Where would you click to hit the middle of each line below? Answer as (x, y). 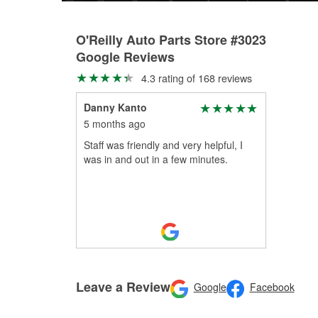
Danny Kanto (115, 107)
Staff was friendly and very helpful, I (163, 145)
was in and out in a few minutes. (156, 159)
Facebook (272, 287)
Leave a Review (123, 286)
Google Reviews (125, 57)
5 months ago (115, 124)
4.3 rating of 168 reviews (195, 78)
